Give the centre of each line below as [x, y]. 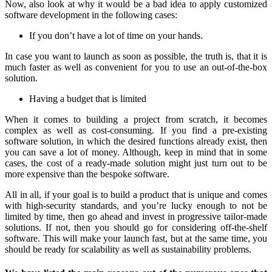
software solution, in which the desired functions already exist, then [136, 141]
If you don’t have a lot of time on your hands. [116, 35]
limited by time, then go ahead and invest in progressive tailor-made [136, 216]
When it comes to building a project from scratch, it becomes [136, 119]
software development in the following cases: [91, 15]
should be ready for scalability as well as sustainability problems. [128, 249]
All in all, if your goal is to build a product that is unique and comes [136, 194]
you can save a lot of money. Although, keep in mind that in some [136, 152]
